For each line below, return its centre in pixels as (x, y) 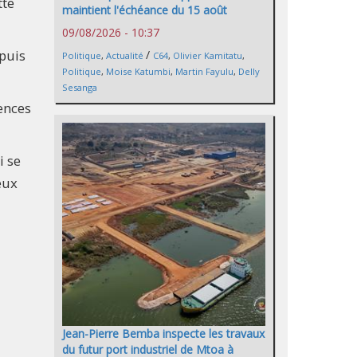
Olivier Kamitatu (208, 56)
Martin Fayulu (204, 72)
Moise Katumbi (138, 72)
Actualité (125, 56)
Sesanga (80, 88)
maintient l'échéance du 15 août (145, 10)
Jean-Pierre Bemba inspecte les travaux (163, 334)
